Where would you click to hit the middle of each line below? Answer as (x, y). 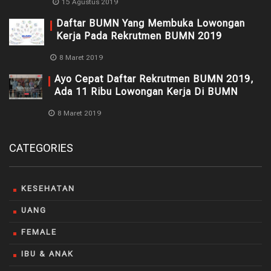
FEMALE (39, 232)
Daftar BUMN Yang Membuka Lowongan (151, 24)
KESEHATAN (48, 189)
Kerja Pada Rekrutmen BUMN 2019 (139, 36)
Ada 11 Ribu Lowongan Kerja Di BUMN (146, 92)
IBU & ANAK (47, 254)
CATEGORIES (41, 148)
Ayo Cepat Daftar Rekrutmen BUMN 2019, (154, 79)
